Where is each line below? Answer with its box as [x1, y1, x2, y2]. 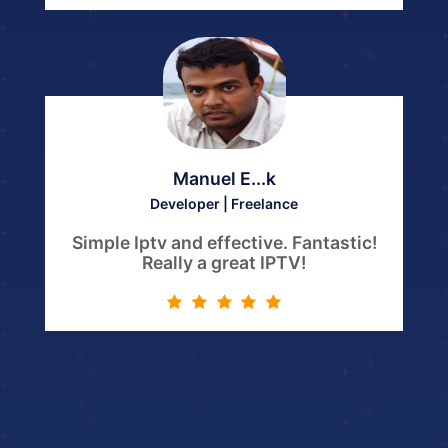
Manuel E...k [172, 167, 276, 189]
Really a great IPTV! [142, 252, 306, 274]
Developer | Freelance [150, 194, 298, 212]
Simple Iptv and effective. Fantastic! [71, 232, 377, 254]
